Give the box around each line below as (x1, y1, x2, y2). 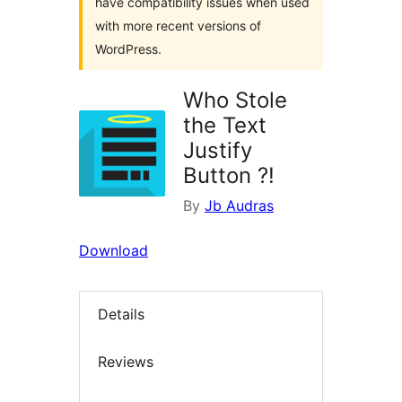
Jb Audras (205, 197, 274, 214)
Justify (183, 137, 252, 163)
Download (79, 241, 148, 259)
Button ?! (183, 162, 275, 188)
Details (98, 305, 144, 324)
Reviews (98, 352, 153, 371)
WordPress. (95, 41, 162, 57)
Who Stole (183, 87, 287, 113)
